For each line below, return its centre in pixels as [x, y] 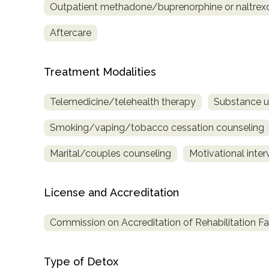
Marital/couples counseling [110, 154]
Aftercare [71, 33]
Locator [35, 27]
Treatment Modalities [100, 72]
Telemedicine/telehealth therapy [123, 102]
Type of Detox [81, 261]
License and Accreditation [111, 193]
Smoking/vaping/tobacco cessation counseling [157, 128]
